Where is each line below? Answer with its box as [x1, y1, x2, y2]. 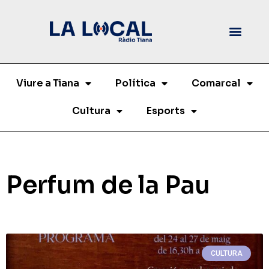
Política [115, 76, 156, 89]
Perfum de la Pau [6, 169, 210, 201]
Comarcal [192, 76, 241, 89]
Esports [147, 104, 185, 117]
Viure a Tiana [16, 76, 79, 89]
